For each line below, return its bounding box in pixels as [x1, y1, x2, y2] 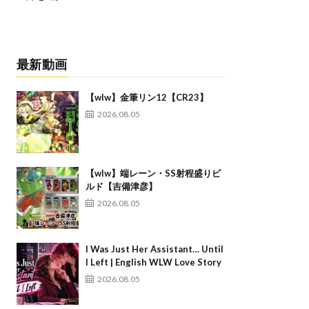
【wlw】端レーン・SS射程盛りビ [85, 168, 221, 179]
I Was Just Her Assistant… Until [85, 243, 223, 255]
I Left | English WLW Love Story [85, 257, 221, 268]
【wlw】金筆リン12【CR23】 [85, 92, 208, 103]
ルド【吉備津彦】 [85, 181, 157, 192]
